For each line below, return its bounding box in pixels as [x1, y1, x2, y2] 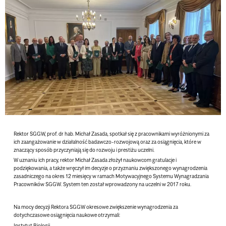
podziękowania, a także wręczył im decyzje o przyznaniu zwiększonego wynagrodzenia [14, 165, 208, 172]
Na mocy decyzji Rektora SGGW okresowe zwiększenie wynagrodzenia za [14, 204, 179, 210]
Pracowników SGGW [14, 181, 62, 188]
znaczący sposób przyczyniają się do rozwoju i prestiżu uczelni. [14, 146, 155, 153]
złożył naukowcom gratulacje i [107, 157, 177, 163]
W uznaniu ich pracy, [14, 157, 61, 163]
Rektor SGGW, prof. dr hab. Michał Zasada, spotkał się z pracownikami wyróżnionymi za [14, 130, 210, 137]
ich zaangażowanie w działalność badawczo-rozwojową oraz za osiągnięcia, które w [14, 138, 202, 145]
